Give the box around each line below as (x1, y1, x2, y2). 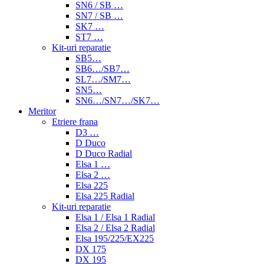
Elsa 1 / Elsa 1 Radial (75, 212, 155, 222)
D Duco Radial (75, 148, 132, 159)
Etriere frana (52, 116, 98, 127)
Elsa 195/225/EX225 (75, 233, 154, 243)
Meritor (28, 105, 56, 116)
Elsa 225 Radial (75, 190, 134, 201)
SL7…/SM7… (75, 74, 131, 84)
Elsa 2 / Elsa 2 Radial (75, 222, 155, 233)
